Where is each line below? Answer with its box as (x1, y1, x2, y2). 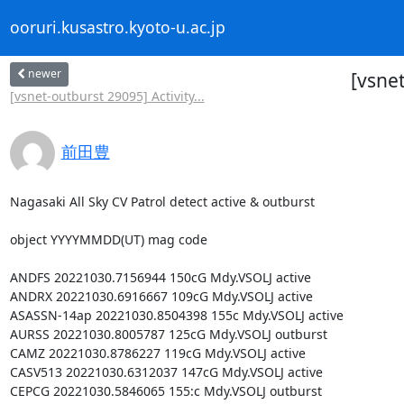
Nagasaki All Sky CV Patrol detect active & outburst (9, 192, 315, 210)
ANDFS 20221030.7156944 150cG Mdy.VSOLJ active (9, 268, 311, 286)
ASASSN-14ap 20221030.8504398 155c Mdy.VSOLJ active (9, 306, 344, 324)
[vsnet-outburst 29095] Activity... (9, 87, 205, 105)
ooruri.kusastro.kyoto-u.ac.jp (9, 16, 225, 39)
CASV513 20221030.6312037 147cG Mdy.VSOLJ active (9, 363, 323, 381)
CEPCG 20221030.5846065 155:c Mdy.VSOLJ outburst (9, 381, 322, 399)
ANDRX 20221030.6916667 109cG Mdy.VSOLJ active (9, 287, 313, 305)
